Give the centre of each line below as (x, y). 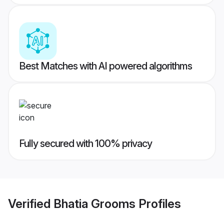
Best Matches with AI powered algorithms (105, 66)
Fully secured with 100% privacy (85, 144)
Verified (31, 203)
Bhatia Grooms (94, 203)
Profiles (158, 203)
